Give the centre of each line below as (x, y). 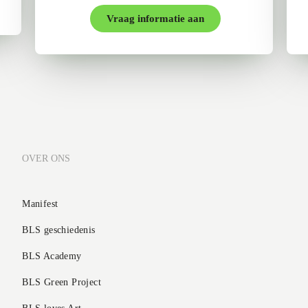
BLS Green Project (62, 282)
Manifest (40, 204)
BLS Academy (52, 256)
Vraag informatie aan (155, 19)
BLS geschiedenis (59, 230)
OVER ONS (46, 158)
